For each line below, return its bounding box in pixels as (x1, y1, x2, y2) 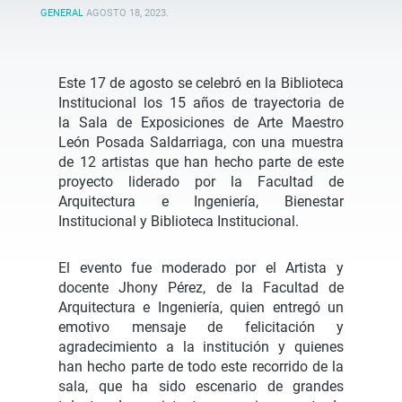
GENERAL (40, 7, 83, 19)
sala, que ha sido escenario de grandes (58, 378, 344, 395)
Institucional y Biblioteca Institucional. (58, 213, 299, 230)
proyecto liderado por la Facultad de (58, 173, 344, 190)
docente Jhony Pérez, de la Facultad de (58, 279, 344, 296)
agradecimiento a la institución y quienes (58, 338, 344, 355)
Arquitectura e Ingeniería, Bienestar (58, 193, 344, 210)
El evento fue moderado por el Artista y (58, 259, 344, 276)
